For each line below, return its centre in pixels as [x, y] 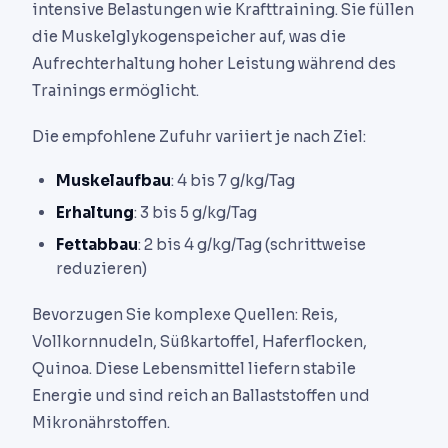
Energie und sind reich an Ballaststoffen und [201, 395]
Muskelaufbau [113, 181]
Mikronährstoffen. [101, 422]
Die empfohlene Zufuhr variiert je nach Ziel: [199, 137]
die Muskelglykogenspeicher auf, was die [189, 36]
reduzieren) [101, 269]
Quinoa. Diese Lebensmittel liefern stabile [194, 368]
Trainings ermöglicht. [115, 90]
